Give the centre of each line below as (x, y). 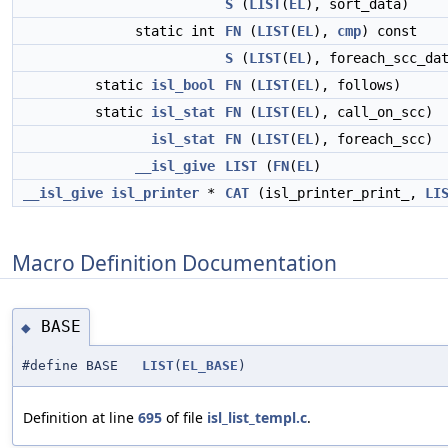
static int (179, 31)
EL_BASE (210, 365)
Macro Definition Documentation (174, 262)
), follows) (357, 85)
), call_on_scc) (373, 112)
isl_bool (183, 85)
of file (184, 417)
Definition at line (80, 417)
